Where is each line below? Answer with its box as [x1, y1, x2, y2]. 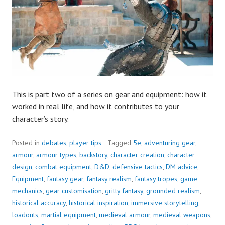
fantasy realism [86, 174, 132, 184]
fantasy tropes [135, 174, 177, 184]
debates [42, 138, 66, 148]
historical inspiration [69, 198, 128, 208]
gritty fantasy [105, 186, 143, 196]
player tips [69, 138, 101, 148]
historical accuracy [12, 198, 66, 208]
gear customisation [46, 186, 102, 196]
